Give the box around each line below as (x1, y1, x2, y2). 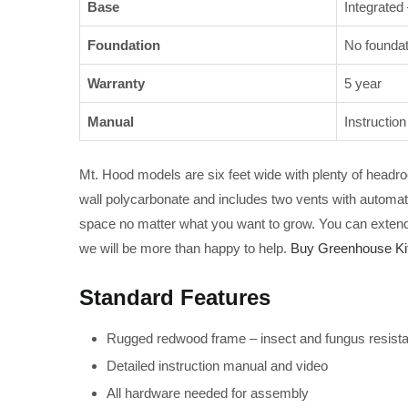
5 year (344, 76, 382, 92)
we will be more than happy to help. (79, 240, 287, 257)
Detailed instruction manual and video (107, 357, 328, 373)
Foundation (87, 37, 160, 54)
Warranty (87, 76, 145, 92)
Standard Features (79, 285, 270, 311)
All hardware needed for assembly (107, 384, 309, 401)
